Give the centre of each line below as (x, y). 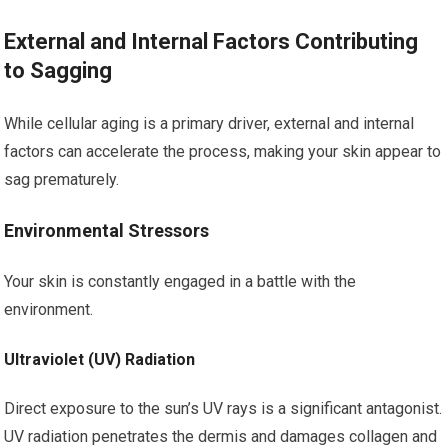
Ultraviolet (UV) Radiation (100, 359)
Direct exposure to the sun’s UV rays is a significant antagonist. (223, 408)
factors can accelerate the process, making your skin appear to (223, 151)
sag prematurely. (62, 179)
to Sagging (58, 70)
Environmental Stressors (107, 230)
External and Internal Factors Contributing (211, 41)
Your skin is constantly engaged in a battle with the (180, 281)
